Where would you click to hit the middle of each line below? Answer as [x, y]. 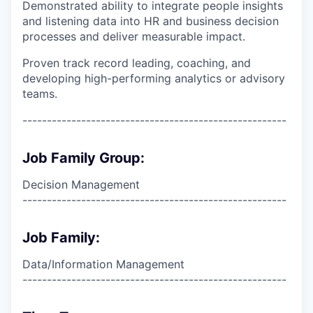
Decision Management [81, 184]
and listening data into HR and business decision [151, 21]
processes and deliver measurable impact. [134, 36]
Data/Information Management [103, 264]
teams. [40, 93]
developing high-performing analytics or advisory [154, 78]
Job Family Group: [83, 158]
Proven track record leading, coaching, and [137, 63]
